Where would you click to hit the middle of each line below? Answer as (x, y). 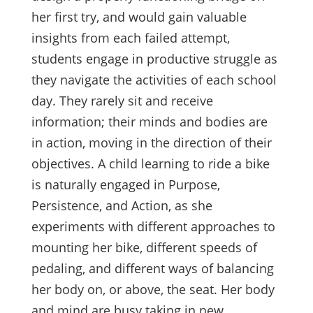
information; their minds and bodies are (149, 122)
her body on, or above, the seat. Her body (153, 290)
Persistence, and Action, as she (122, 206)
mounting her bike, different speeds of (144, 248)
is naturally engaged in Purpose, (125, 185)
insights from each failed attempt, (130, 38)
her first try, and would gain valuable (139, 17)
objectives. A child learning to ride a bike (150, 164)
